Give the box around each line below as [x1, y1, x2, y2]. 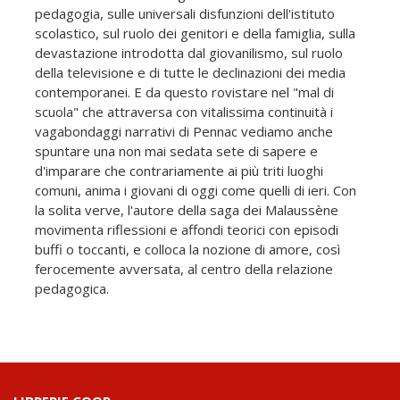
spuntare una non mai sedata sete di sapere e [35, 141, 318, 160]
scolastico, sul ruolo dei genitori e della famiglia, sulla [35, 23, 355, 42]
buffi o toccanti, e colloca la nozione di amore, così [35, 239, 340, 258]
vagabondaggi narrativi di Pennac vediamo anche [35, 121, 333, 140]
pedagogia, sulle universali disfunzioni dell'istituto [35, 4, 335, 22]
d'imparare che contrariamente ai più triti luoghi [35, 161, 323, 179]
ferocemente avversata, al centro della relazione [35, 259, 333, 278]
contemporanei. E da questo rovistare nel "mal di [35, 82, 334, 101]
